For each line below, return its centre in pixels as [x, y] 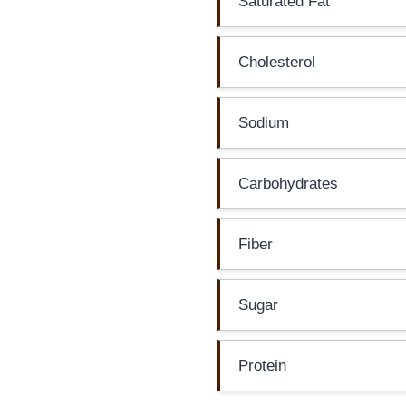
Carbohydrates [288, 183]
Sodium [264, 122]
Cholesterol [277, 62]
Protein [262, 365]
